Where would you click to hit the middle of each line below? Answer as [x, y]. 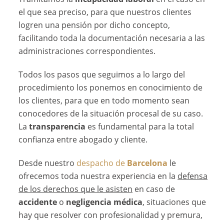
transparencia [58, 127]
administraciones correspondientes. [87, 51]
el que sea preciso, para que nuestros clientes [105, 12]
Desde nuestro [48, 163]
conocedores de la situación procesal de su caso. [111, 114]
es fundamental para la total [141, 127]
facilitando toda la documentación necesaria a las [112, 38]
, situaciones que [174, 202]
